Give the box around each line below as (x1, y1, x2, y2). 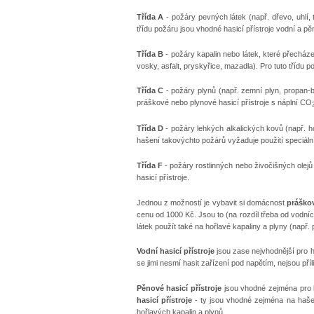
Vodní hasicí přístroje (136, 247, 214, 256)
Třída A (136, 13, 164, 22)
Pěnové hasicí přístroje (136, 283, 221, 292)
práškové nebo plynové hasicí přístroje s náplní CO (136, 98, 312, 107)
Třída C (136, 86, 164, 95)
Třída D (136, 124, 163, 133)
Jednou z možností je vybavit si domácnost (136, 198, 287, 207)
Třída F (136, 161, 163, 170)
